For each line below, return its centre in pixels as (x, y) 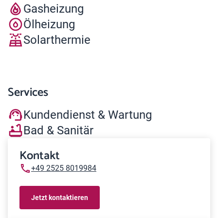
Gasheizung (54, 9)
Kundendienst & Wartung (88, 115)
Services (28, 93)
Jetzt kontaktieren (60, 197)
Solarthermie (57, 40)
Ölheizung (49, 24)
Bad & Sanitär (58, 130)
